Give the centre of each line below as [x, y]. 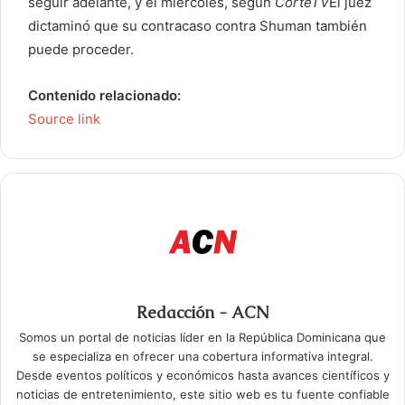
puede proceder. [81, 49]
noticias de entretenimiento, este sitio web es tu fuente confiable [202, 394]
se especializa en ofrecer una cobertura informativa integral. [202, 356]
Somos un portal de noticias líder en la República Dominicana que [202, 337]
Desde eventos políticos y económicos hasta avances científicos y [202, 375]
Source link [64, 118]
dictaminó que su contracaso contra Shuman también [198, 25]
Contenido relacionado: [104, 95]
